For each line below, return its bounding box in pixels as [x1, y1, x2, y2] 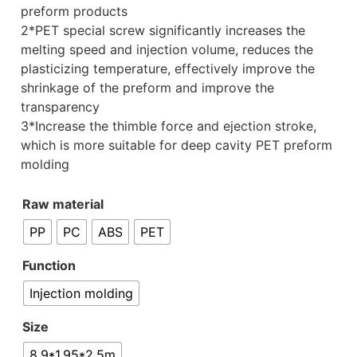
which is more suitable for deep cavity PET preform [21, 137, 332, 154]
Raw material [22, 196, 104, 213]
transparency [21, 99, 100, 116]
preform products [21, 3, 127, 20]
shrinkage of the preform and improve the [21, 80, 274, 96]
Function [22, 257, 76, 274]
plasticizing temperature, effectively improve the [21, 61, 315, 77]
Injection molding [29, 284, 133, 301]
